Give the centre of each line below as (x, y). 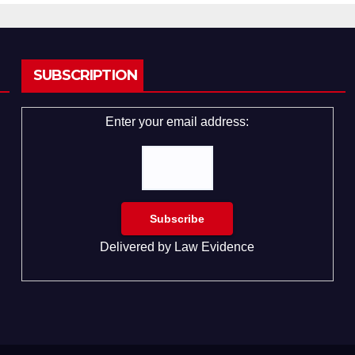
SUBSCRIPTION (85, 75)
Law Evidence (215, 246)
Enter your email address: (177, 121)
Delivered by (137, 246)
